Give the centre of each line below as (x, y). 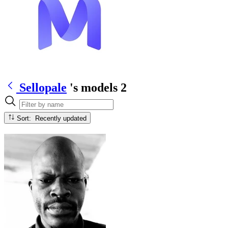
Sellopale (43, 87)
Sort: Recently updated (61, 118)
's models (94, 87)
